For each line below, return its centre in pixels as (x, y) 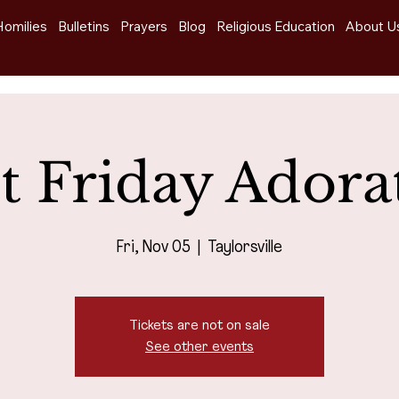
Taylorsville (245, 248)
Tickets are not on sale (199, 326)
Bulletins (84, 27)
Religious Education (276, 27)
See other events (199, 347)
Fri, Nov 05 (154, 248)
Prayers (144, 27)
